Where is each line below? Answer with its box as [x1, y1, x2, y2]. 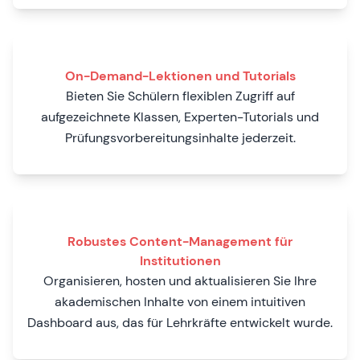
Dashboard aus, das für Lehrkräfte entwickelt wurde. [27, 313, 333, 331]
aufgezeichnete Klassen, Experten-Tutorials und [41, 108, 319, 125]
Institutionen [139, 252, 221, 269]
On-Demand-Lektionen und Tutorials [64, 67, 296, 84]
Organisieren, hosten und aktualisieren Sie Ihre [43, 272, 317, 289]
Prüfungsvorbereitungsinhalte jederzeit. [64, 129, 296, 146]
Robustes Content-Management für [67, 232, 292, 250]
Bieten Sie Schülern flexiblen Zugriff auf [65, 87, 295, 104]
